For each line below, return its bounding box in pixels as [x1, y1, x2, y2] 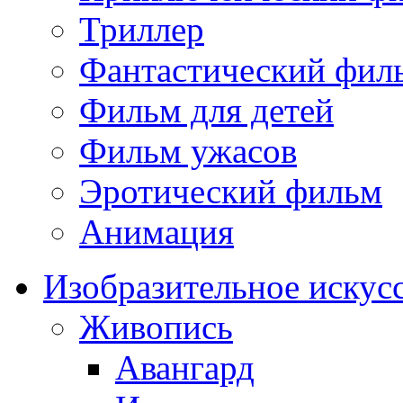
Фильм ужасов [79, 131, 297, 171]
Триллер [79, 10, 204, 49]
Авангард [115, 348, 255, 388]
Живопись [79, 308, 233, 347]
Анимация [79, 212, 234, 252]
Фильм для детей [79, 91, 334, 130]
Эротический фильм [79, 172, 382, 211]
